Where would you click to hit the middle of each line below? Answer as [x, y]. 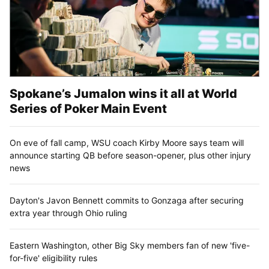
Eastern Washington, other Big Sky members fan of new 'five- [130, 246]
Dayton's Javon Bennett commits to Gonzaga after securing [127, 201]
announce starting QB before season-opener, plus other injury [130, 156]
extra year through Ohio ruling [68, 213]
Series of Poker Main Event [88, 109]
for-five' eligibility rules [53, 258]
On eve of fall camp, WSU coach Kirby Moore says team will [127, 143]
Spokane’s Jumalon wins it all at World [123, 94]
